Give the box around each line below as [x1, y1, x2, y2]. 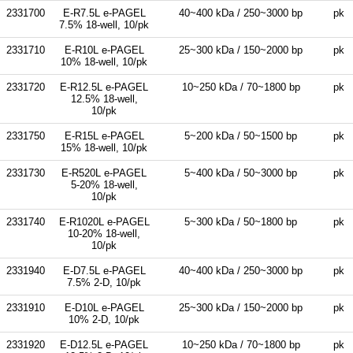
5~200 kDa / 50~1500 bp [184, 129, 297, 142]
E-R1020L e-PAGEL [58, 215, 150, 228]
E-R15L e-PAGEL [64, 129, 144, 142]
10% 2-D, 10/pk [69, 313, 139, 325]
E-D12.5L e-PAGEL [60, 338, 148, 351]
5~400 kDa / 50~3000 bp [184, 166, 297, 179]
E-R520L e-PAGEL [61, 166, 147, 179]
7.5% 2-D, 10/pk [67, 276, 141, 288]
